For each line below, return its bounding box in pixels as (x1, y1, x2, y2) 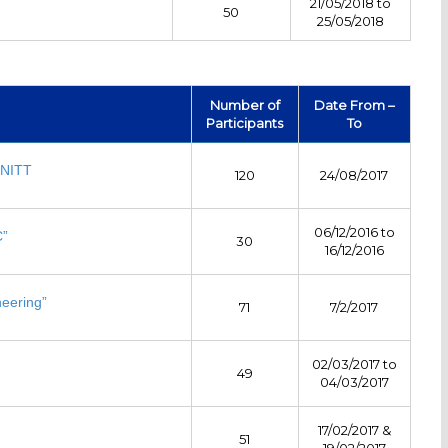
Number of (209, 96, 280, 113)
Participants (206, 114, 284, 131)
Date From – (313, 96, 395, 113)
